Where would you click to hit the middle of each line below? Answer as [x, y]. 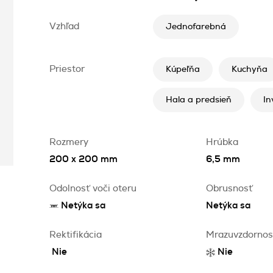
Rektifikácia [76, 235]
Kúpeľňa [183, 69]
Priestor [67, 69]
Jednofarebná [196, 27]
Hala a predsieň [199, 100]
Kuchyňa [250, 69]
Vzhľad [64, 27]
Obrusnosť [229, 189]
